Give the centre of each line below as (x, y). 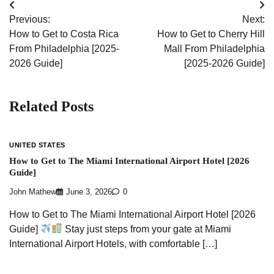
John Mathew (33, 192)
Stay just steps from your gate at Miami (147, 229)
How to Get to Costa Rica (64, 34)
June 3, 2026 (89, 192)
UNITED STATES (37, 145)
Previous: (30, 20)
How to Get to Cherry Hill (211, 34)
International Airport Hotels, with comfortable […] (113, 243)
